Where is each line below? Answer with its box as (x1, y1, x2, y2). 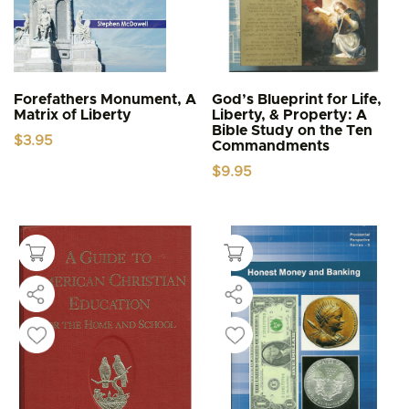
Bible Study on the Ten (212, 122, 373, 138)
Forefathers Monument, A (14, 91, 196, 107)
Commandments (212, 138, 330, 153)
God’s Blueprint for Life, (212, 91, 383, 107)
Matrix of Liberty (14, 107, 131, 122)
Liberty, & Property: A (212, 107, 368, 122)
